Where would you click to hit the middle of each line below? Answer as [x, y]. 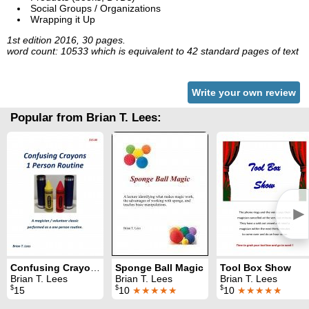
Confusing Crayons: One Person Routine [95, 268]
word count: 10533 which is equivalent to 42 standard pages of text [153, 51]
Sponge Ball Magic [159, 268]
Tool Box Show [256, 268]
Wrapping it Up [63, 20]
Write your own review [244, 93]
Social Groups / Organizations [96, 9]
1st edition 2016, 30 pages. [66, 40]
